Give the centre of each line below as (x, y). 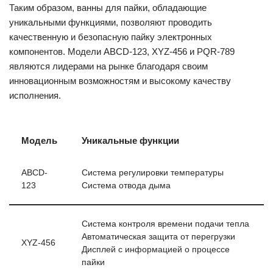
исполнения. (35, 95)
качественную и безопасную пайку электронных (111, 37)
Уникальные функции (130, 140)
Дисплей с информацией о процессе (156, 250)
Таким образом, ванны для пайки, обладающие (108, 8)
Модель (39, 140)
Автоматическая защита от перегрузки (158, 237)
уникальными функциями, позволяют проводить (111, 22)
